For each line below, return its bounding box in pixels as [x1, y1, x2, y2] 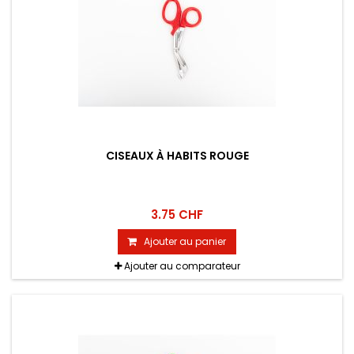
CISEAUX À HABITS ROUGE [105, 148, 249, 164]
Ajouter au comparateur [123, 259, 240, 273]
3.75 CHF [151, 206, 203, 224]
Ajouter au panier [144, 235, 226, 249]
